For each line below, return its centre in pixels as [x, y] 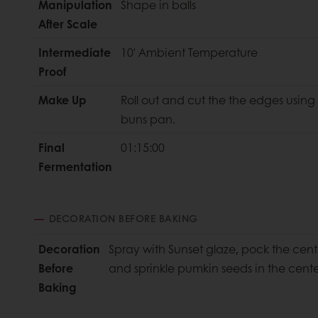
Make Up [62, 100]
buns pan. [148, 119]
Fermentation [75, 167]
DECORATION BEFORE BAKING [123, 218]
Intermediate [75, 53]
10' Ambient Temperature [191, 53]
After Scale [68, 24]
